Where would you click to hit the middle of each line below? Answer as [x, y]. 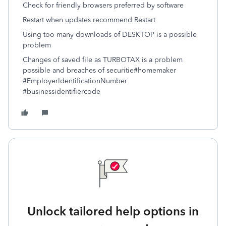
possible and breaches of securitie [78, 70]
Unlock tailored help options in [113, 211]
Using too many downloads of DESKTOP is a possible [110, 35]
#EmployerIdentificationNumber [75, 81]
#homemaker [155, 70]
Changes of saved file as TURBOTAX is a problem [103, 60]
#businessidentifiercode [62, 92]
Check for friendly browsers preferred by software [103, 5]
